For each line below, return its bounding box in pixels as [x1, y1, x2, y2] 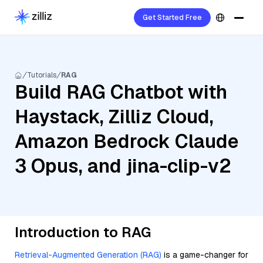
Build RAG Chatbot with [15, 80, 227, 104]
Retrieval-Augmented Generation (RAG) [15, 249, 161, 260]
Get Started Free [143, 13, 202, 22]
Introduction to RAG [15, 223, 151, 241]
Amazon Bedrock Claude [15, 129, 239, 153]
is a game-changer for [161, 249, 248, 260]
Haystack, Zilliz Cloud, [15, 104, 214, 129]
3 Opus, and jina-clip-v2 [15, 154, 231, 178]
